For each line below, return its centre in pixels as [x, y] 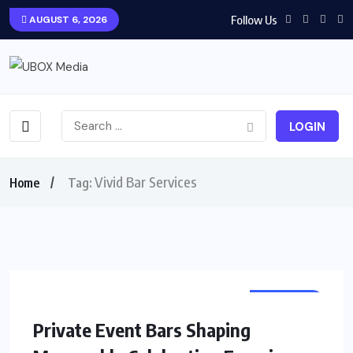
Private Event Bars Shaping [142, 330]
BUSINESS [287, 301]
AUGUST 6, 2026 [67, 20]
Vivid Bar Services [146, 182]
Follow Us [254, 19]
